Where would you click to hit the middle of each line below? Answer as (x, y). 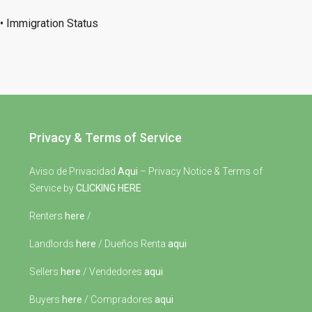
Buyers (46, 299)
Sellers (45, 272)
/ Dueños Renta (132, 244)
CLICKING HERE (109, 188)
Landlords (53, 244)
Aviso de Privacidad (73, 171)
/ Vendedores (112, 272)
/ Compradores (118, 299)
